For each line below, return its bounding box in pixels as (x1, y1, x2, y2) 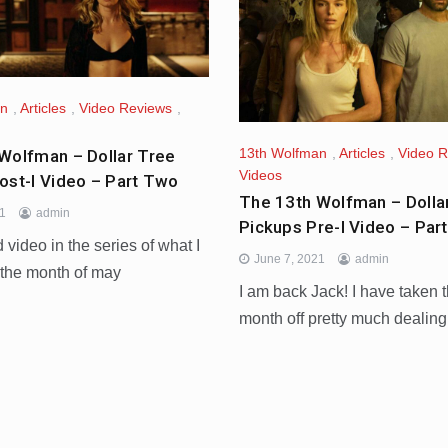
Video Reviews (79, 99, 173, 116)
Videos (238, 166, 282, 183)
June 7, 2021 (253, 251, 325, 266)
